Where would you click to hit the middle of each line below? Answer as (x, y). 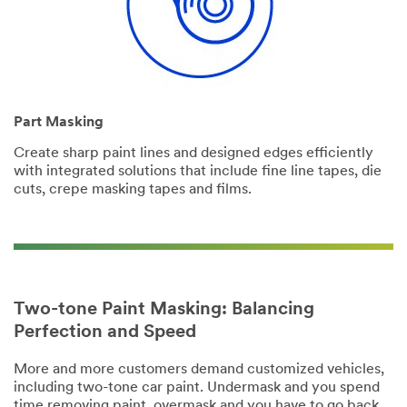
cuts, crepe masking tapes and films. (133, 189)
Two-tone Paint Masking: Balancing (164, 309)
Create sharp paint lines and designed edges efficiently (194, 153)
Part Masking (59, 122)
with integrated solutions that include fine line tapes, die (198, 171)
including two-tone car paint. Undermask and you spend (197, 387)
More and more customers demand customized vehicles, (199, 369)
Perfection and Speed (105, 332)
